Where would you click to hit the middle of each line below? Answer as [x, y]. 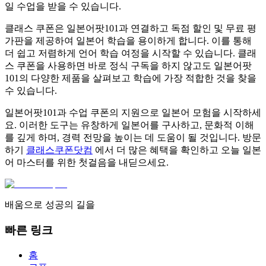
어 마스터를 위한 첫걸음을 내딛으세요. [87, 163]
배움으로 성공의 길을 [50, 205]
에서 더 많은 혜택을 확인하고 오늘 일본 [177, 150]
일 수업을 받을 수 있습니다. [63, 7]
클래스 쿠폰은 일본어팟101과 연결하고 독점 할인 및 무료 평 [131, 28]
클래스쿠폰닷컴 [59, 150]
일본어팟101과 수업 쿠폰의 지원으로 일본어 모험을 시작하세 [133, 113]
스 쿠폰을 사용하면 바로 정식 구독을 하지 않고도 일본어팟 [128, 66]
